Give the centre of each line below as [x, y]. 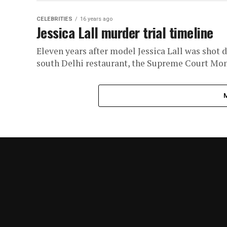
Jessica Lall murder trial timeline [125, 32]
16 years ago [96, 19]
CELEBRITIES [54, 19]
